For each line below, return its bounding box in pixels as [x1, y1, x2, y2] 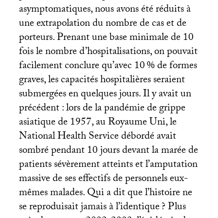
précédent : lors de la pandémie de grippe [18, 100, 185, 118]
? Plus [161, 199, 186, 217]
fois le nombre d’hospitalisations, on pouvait [18, 43, 198, 61]
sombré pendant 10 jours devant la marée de [18, 142, 198, 160]
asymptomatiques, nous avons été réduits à [18, 1, 191, 19]
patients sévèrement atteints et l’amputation [18, 156, 198, 174]
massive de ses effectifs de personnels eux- [18, 170, 188, 188]
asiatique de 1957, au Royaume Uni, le [18, 114, 177, 132]
